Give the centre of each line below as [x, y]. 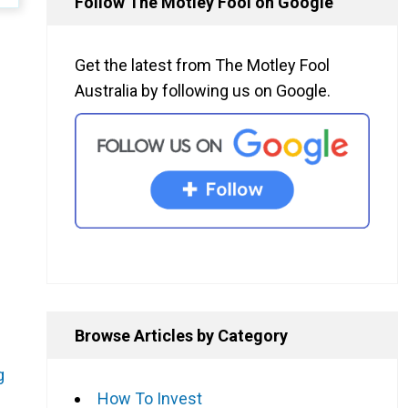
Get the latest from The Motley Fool [202, 66]
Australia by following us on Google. [203, 91]
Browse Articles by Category [181, 335]
